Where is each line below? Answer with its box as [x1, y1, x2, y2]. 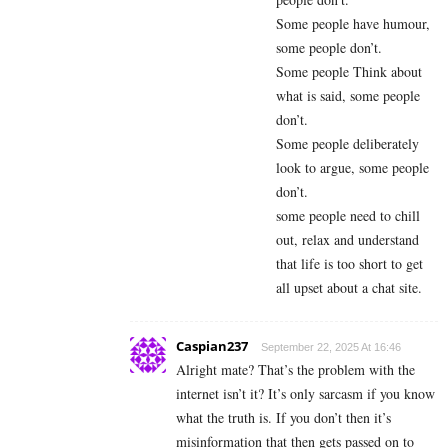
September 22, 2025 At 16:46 [261, 340, 401, 353]
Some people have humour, [276, 13, 430, 33]
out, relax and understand [276, 229, 419, 249]
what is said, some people [276, 85, 420, 105]
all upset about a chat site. [276, 277, 422, 297]
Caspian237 [176, 336, 248, 355]
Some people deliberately [276, 133, 419, 153]
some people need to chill [276, 205, 420, 225]
